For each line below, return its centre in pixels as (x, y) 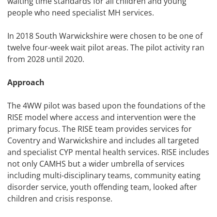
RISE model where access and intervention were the (101, 117)
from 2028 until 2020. (46, 59)
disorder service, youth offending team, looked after (102, 187)
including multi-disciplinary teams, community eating (104, 176)
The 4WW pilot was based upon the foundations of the (106, 106)
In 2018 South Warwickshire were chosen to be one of (105, 36)
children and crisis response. (60, 199)
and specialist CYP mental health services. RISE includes (108, 152)
